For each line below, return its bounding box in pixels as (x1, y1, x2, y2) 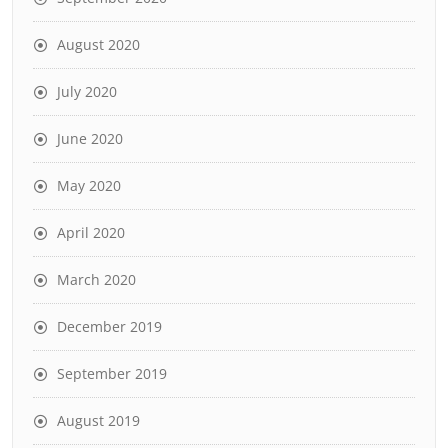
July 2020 (57, 81, 117, 101)
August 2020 (57, 34, 140, 54)
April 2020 (57, 222, 125, 242)
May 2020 (57, 175, 121, 195)
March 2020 (57, 269, 136, 289)
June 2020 (57, 128, 123, 148)
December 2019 (57, 316, 162, 336)
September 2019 (57, 363, 167, 383)
